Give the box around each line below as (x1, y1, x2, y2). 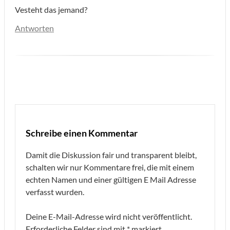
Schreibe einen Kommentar (26, 127, 138, 139)
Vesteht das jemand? (15, 4, 87, 14)
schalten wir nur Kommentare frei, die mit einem (26, 162, 194, 172)
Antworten (15, 23, 54, 33)
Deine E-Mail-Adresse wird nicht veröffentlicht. (26, 211, 192, 221)
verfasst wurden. (26, 186, 84, 197)
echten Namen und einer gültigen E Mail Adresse (26, 174, 196, 184)
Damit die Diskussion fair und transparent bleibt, (26, 149, 197, 160)
